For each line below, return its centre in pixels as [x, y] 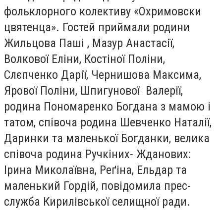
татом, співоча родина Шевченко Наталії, [108, 122]
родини [170, 27]
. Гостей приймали [103, 27]
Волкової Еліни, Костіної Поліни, [84, 59]
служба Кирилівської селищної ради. [97, 202]
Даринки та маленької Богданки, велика [107, 138]
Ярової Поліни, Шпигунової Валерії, [93, 91]
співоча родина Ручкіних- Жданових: [97, 154]
